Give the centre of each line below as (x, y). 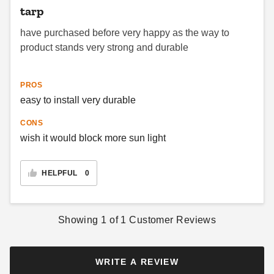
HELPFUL (60, 173)
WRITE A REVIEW (137, 262)
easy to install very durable (78, 100)
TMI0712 (94, 52)
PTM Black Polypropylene (128, 28)
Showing (80, 220)
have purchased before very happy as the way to (125, 33)
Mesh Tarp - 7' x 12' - (120, 40)
